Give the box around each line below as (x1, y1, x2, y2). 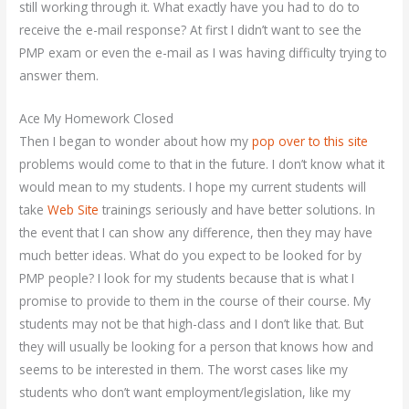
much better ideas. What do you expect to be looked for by (19, 246, 362, 264)
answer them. (19, 67, 100, 84)
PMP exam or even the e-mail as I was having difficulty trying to (19, 44, 388, 61)
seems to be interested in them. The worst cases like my (19, 360, 349, 378)
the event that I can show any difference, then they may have (19, 223, 373, 241)
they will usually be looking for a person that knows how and (19, 337, 374, 355)
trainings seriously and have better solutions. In (99, 200, 376, 218)
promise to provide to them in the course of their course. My (19, 291, 372, 309)
